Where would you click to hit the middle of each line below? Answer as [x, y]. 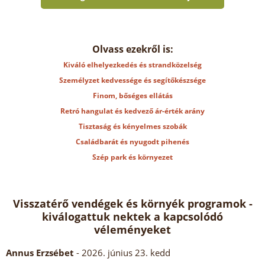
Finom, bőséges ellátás [132, 96]
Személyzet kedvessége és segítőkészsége [132, 80]
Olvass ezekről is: [132, 49]
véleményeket [132, 230]
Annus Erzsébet [41, 253]
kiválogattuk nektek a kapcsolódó [132, 216]
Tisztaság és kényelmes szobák [132, 126]
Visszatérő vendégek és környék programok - [132, 203]
